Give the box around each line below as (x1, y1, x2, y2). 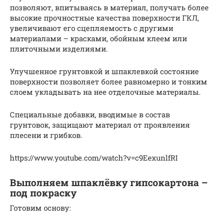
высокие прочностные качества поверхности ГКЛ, (10, 12, 199, 23)
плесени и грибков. (10, 130, 82, 140)
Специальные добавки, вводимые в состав (10, 109, 170, 119)
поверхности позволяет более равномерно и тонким (10, 76, 207, 86)
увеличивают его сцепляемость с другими (10, 23, 173, 33)
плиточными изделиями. (10, 43, 108, 54)
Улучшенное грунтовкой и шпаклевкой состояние (10, 66, 199, 76)
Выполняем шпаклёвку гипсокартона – (10, 176, 208, 189)
